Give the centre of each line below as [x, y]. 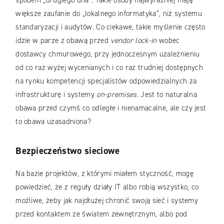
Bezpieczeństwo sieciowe [68, 151]
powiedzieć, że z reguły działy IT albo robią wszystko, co [107, 187]
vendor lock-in [135, 40]
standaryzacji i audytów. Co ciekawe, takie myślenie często [110, 27]
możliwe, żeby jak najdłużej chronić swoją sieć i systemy [107, 201]
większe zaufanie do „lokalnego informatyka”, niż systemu [109, 13]
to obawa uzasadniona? [53, 121]
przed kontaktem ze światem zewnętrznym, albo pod [101, 214]
